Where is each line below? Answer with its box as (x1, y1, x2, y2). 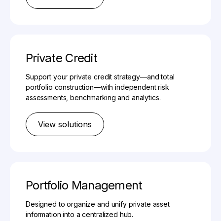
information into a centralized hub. (26, 210, 134, 219)
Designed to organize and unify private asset (26, 200, 170, 209)
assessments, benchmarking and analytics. (26, 93, 161, 102)
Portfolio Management (26, 178, 143, 193)
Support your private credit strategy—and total (26, 73, 175, 81)
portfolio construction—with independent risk (26, 83, 169, 92)
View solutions (38, 119, 92, 130)
